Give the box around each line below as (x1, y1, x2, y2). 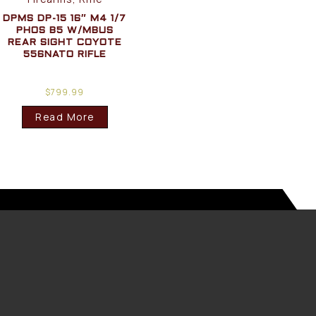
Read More (35, 110, 95, 124)
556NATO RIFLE (23, 50, 107, 60)
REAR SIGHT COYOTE (7, 38, 122, 48)
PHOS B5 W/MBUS (16, 26, 114, 36)
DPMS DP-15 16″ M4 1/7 (3, 14, 127, 24)
